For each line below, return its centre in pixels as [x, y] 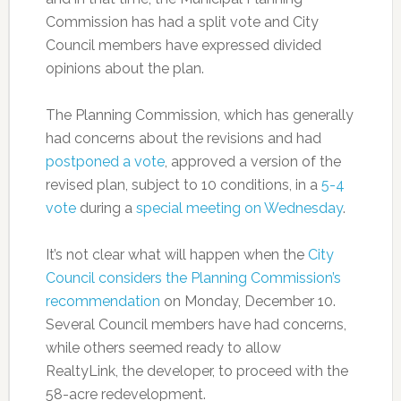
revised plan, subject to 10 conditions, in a [183, 184]
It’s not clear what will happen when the [176, 254]
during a [106, 208]
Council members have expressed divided [183, 45]
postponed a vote [105, 161]
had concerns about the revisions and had [183, 138]
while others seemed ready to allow [163, 347]
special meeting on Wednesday [239, 208]
